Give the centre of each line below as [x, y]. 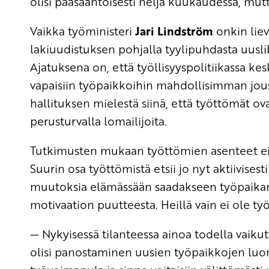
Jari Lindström [174, 31]
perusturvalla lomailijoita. [98, 121]
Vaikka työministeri [83, 31]
